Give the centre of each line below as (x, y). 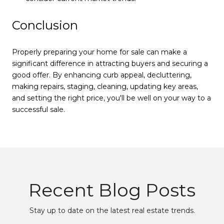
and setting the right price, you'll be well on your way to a (111, 98)
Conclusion (45, 25)
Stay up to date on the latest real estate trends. (112, 210)
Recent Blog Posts (112, 190)
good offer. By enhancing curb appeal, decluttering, (102, 75)
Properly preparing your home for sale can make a (99, 52)
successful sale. (38, 109)
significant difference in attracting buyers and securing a (110, 63)
